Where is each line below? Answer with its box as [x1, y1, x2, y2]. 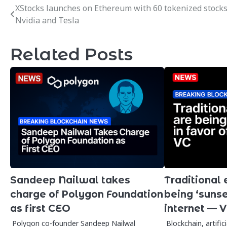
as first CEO [10, 203, 70, 215]
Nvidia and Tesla [15, 15, 79, 26]
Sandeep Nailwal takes [10, 174, 130, 186]
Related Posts [10, 44, 133, 65]
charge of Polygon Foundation [10, 188, 163, 201]
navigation [10, 21, 80, 36]
